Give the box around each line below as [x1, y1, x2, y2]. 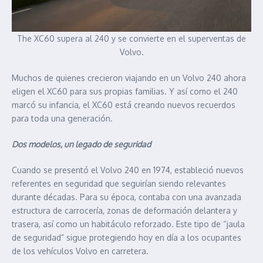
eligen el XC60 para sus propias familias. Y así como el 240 [12, 86, 238, 97]
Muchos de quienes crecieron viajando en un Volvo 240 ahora [12, 73, 246, 83]
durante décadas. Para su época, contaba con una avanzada [12, 192, 241, 203]
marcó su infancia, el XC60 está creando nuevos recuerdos [12, 100, 235, 110]
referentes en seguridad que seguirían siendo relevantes [12, 178, 226, 189]
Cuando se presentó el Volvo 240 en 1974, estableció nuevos [12, 165, 244, 176]
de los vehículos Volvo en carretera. [12, 246, 149, 257]
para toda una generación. [12, 113, 113, 124]
